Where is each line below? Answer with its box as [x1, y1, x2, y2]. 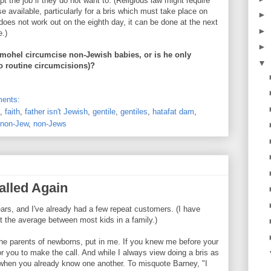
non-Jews [33, 119, 67, 129]
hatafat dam [152, 107, 194, 117]
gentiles [120, 107, 148, 117]
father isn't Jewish [25, 107, 88, 117]
